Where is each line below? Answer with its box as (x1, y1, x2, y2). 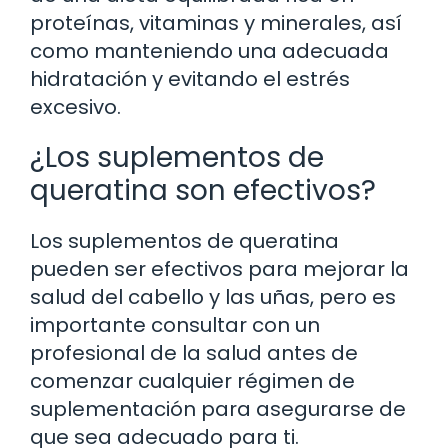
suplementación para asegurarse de (30, 395, 406, 424)
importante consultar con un (30, 311, 320, 340)
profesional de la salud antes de (30, 339, 358, 368)
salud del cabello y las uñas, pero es (30, 283, 396, 312)
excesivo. (30, 93, 121, 122)
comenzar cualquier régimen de (30, 367, 355, 396)
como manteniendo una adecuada (30, 37, 389, 66)
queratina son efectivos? (30, 171, 376, 211)
